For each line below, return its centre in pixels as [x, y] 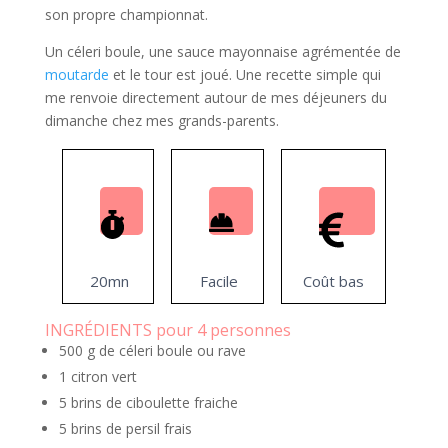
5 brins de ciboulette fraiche [148, 403]
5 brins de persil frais [125, 429]
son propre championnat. [126, 15]
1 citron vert [97, 377]
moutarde [76, 75]
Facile [217, 281]
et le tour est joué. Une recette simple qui [244, 75]
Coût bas [333, 281]
